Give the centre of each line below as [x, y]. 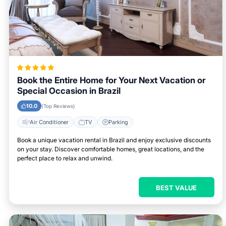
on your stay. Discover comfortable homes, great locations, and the [111, 149]
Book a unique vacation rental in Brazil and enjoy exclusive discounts [114, 140]
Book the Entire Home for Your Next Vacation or [111, 80]
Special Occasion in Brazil [69, 91]
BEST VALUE [177, 188]
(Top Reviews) [58, 106]
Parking [118, 122]
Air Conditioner [49, 122]
